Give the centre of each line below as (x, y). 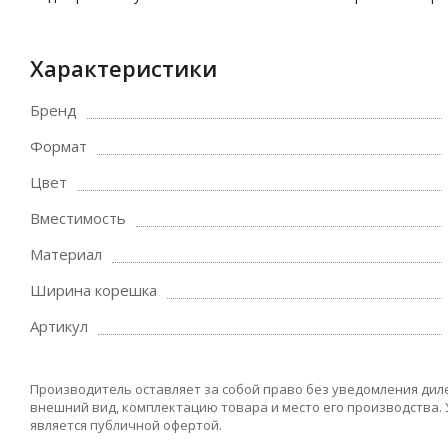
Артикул (59, 326)
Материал (66, 254)
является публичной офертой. (126, 425)
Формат (58, 146)
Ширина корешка (93, 290)
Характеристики (123, 68)
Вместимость (78, 218)
